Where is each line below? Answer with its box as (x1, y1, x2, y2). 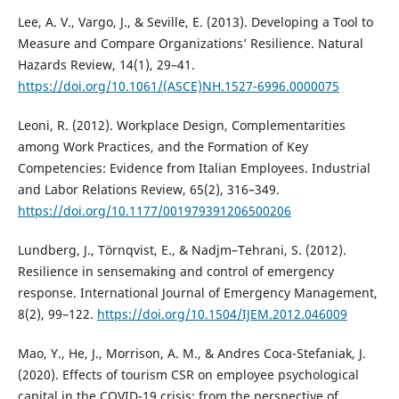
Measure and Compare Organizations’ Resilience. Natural (17, 35, 363, 53)
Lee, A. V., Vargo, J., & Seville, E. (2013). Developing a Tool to (17, 13, 373, 31)
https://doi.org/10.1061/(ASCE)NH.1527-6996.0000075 (17, 77, 339, 95)
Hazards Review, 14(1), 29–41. (17, 56, 195, 74)
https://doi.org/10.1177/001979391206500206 (17, 202, 291, 220)
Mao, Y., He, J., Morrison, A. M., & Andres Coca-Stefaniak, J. (17, 345, 366, 362)
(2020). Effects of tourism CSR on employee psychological (17, 366, 359, 384)
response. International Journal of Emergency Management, (17, 284, 378, 302)
